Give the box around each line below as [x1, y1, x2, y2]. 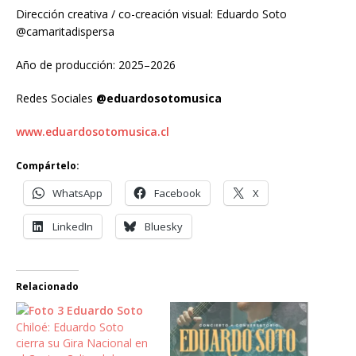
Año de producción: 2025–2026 [16, 57, 176, 73]
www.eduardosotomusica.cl [16, 124, 169, 140]
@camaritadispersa [16, 24, 114, 40]
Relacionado [16, 280, 79, 294]
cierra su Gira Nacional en [16, 335, 148, 351]
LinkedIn [52, 219, 93, 234]
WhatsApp [52, 186, 103, 201]
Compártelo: [16, 159, 79, 173]
